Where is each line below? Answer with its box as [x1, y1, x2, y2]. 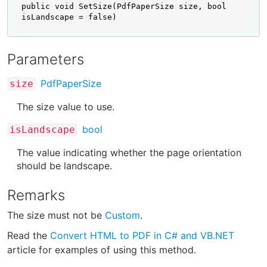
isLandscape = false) [21, 13, 117, 22]
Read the [7, 229, 50, 241]
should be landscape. [17, 160, 112, 172]
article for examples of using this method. [7, 243, 196, 256]
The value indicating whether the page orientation [17, 147, 241, 159]
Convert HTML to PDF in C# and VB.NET [50, 229, 234, 241]
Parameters [7, 51, 84, 69]
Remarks [7, 186, 65, 204]
